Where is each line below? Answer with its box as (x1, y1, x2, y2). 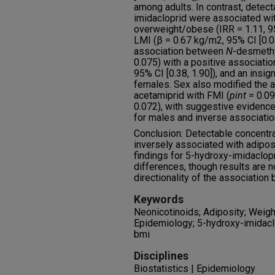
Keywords (134, 193, 184, 206)
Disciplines (134, 249, 188, 262)
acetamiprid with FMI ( (134, 90, 230, 101)
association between (134, 45, 226, 57)
